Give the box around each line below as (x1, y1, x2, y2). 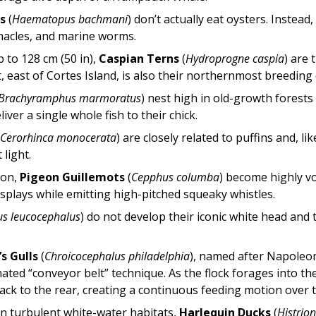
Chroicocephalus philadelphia (44, 248, 190, 264)
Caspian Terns (99, 50, 180, 66)
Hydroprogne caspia (186, 50, 285, 66)
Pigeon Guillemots (20, 169, 126, 185)
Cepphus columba (131, 169, 220, 185)
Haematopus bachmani (12, 11, 128, 27)
